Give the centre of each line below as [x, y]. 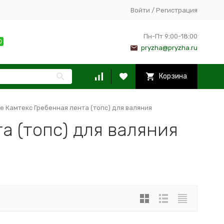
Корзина [173, 76]
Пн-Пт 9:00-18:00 [170, 36]
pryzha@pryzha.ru [169, 48]
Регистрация [176, 10]
